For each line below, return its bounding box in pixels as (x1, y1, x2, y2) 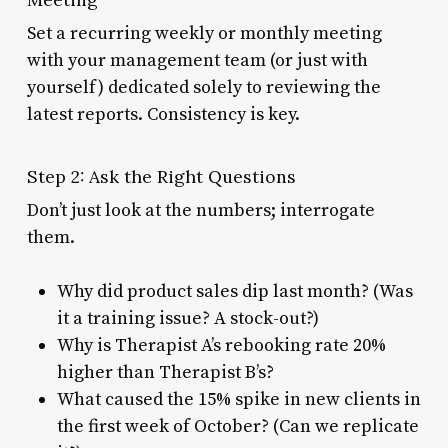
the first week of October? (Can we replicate (56, 414, 419, 438)
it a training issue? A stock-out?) (56, 306, 319, 330)
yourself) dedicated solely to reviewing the (26, 75, 381, 99)
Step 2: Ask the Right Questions (26, 164, 296, 188)
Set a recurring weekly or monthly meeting (26, 21, 382, 45)
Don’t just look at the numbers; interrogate (26, 198, 375, 222)
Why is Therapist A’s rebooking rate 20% (56, 333, 386, 357)
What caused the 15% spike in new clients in (56, 387, 421, 411)
